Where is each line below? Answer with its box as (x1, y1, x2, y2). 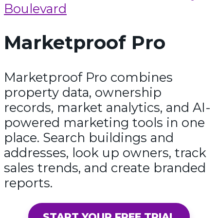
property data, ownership (4, 85, 162, 100)
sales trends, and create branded (4, 160, 206, 176)
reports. (4, 175, 53, 191)
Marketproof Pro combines (4, 70, 173, 85)
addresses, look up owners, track (4, 145, 206, 161)
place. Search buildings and (4, 130, 174, 145)
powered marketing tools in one (4, 115, 205, 130)
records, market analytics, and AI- (4, 100, 211, 115)
